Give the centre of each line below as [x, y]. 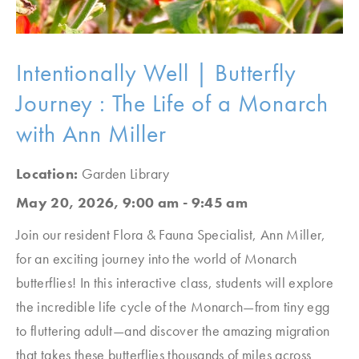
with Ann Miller [91, 134]
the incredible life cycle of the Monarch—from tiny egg [173, 307]
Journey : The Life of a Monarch [172, 103]
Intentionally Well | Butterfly [156, 73]
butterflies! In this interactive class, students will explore [175, 282]
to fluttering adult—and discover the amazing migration [173, 331]
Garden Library [125, 173]
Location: [49, 173]
